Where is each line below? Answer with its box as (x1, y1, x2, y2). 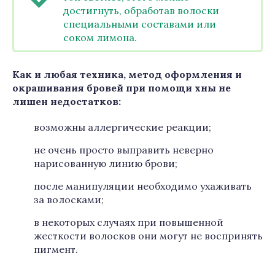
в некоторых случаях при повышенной (34, 216, 223, 228)
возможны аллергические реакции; (34, 121, 211, 133)
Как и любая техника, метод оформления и (12, 68, 242, 80)
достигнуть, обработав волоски (63, 4, 219, 17)
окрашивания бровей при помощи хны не (12, 82, 231, 94)
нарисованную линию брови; (34, 157, 177, 169)
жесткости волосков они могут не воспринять (34, 230, 263, 242)
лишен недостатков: (12, 95, 121, 107)
